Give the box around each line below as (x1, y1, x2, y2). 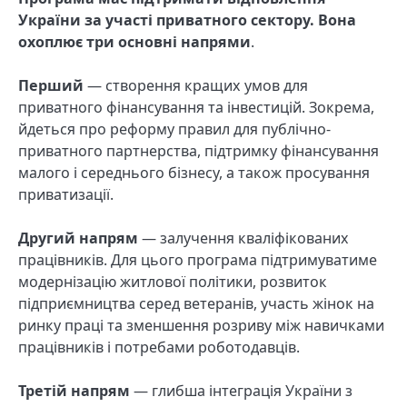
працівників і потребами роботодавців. (18, 337, 300, 358)
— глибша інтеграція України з (130, 381, 352, 402)
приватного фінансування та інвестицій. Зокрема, (18, 96, 374, 117)
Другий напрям (18, 228, 138, 249)
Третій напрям (18, 381, 130, 402)
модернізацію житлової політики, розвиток (18, 272, 327, 293)
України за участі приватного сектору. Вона (18, 9, 356, 30)
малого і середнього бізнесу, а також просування (18, 162, 370, 183)
